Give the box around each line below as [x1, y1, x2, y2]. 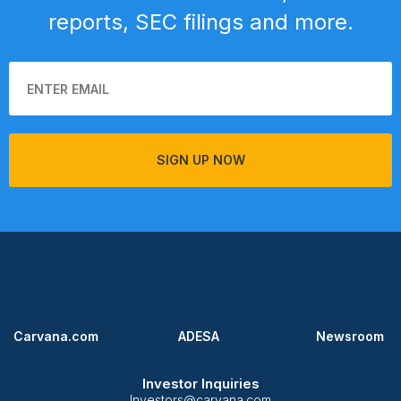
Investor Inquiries [141, 375, 260, 393]
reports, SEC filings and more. [47, 9, 354, 36]
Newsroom [315, 328, 384, 345]
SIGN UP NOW [156, 152, 245, 168]
